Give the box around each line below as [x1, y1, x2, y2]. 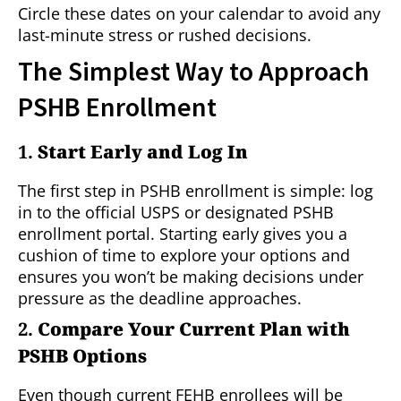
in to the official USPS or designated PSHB [18, 201, 334, 224]
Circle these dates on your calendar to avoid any [18, 3, 380, 25]
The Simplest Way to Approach [18, 54, 370, 89]
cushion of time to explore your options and [18, 244, 350, 267]
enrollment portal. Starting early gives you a [18, 223, 347, 245]
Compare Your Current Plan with [38, 317, 350, 342]
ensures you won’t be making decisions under [18, 266, 363, 288]
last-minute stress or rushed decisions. [18, 24, 311, 47]
